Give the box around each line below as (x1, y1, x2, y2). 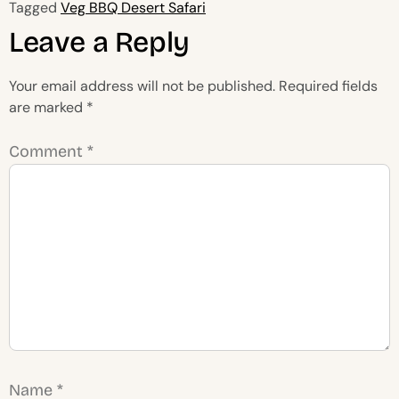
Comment (9, 142, 87, 162)
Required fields (279, 77, 378, 96)
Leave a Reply (9, 25, 190, 61)
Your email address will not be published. (9, 77, 275, 96)
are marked (9, 98, 86, 118)
